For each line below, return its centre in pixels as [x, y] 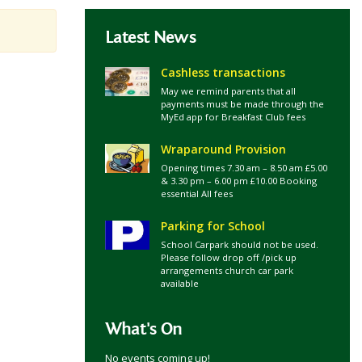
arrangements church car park [227, 270]
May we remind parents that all [229, 91]
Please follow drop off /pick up [229, 257]
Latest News [150, 38]
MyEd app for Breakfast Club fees [234, 117]
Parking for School [213, 226]
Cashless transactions [223, 72]
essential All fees [197, 194]
